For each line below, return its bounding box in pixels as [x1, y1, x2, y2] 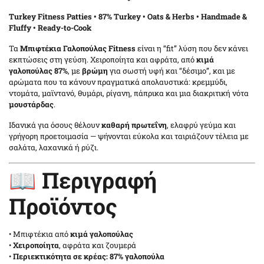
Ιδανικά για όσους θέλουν [9, 119, 101, 130]
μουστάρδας [9, 98, 54, 110]
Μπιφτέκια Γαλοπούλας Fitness [20, 42, 136, 54]
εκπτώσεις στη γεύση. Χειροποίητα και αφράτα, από [9, 54, 196, 65]
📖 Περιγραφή [9, 166, 157, 195]
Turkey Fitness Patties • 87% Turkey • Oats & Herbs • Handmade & [9, 11, 247, 22]
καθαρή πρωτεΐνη [101, 119, 167, 130]
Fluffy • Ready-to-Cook [9, 22, 91, 33]
